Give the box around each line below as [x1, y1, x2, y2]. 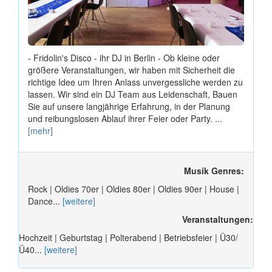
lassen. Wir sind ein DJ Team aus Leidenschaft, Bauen [28, 87, 237, 100]
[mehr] [28, 124, 53, 137]
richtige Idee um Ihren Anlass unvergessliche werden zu [28, 75, 243, 88]
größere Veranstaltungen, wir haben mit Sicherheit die [28, 63, 235, 76]
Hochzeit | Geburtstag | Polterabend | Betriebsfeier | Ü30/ [19, 231, 238, 243]
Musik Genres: [184, 164, 244, 177]
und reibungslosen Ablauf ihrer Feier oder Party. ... [28, 112, 222, 124]
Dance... [28, 194, 63, 207]
